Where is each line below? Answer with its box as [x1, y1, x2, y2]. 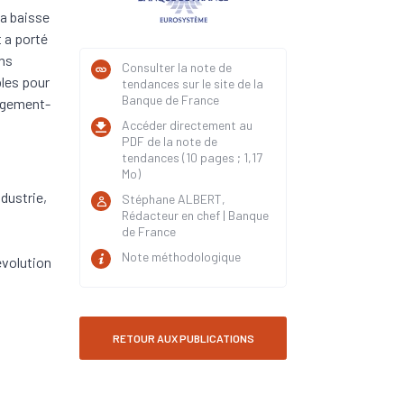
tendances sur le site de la [122, 76, 263, 91]
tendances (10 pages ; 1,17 [122, 150, 262, 165]
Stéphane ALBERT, [122, 191, 225, 207]
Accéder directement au [122, 117, 252, 133]
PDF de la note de [122, 133, 217, 149]
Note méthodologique [122, 249, 241, 264]
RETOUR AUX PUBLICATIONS [112, 332, 254, 344]
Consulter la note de [122, 60, 232, 75]
